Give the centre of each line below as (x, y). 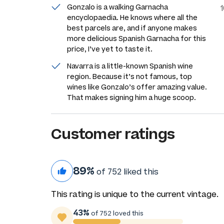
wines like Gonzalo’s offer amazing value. (137, 87)
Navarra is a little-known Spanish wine (130, 66)
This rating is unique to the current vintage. (135, 194)
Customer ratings (113, 134)
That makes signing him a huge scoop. (131, 97)
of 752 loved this (116, 213)
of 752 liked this (126, 172)
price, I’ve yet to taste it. (110, 49)
